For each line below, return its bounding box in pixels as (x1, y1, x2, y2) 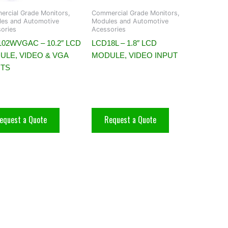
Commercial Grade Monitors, (92, 9, 180, 17)
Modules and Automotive (92, 17, 168, 25)
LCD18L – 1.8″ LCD (92, 38, 157, 47)
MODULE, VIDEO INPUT (92, 50, 178, 60)
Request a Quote (104, 113, 156, 126)
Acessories (92, 25, 126, 34)
